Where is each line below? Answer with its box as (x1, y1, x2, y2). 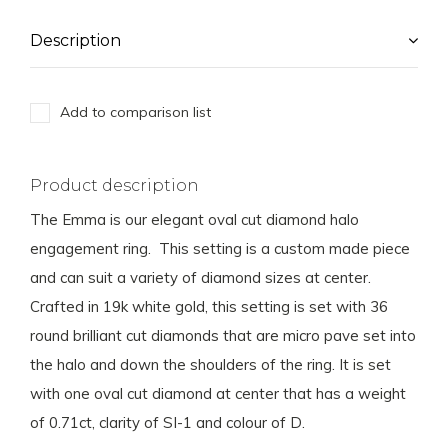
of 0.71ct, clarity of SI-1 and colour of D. (30, 413, 305, 432)
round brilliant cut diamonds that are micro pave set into (30, 326, 416, 345)
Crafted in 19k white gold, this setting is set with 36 (30, 297, 388, 316)
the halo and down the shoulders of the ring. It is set (30, 355, 391, 374)
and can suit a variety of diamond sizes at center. (30, 268, 375, 287)
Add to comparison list (60, 103, 211, 121)
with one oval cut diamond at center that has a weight (30, 384, 406, 403)
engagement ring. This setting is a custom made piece (30, 239, 410, 258)
